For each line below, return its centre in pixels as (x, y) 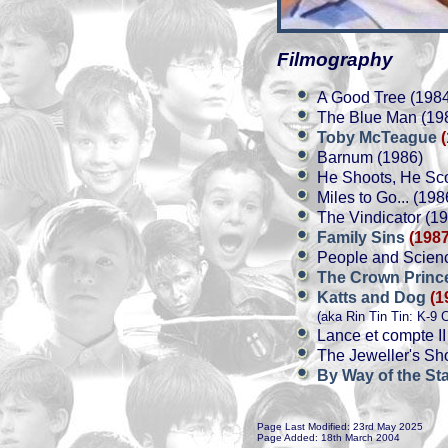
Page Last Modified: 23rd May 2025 (340, 426)
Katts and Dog (373, 297)
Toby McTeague (379, 137)
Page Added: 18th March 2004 (328, 437)
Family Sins (363, 237)
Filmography (335, 59)
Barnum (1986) (370, 157)
